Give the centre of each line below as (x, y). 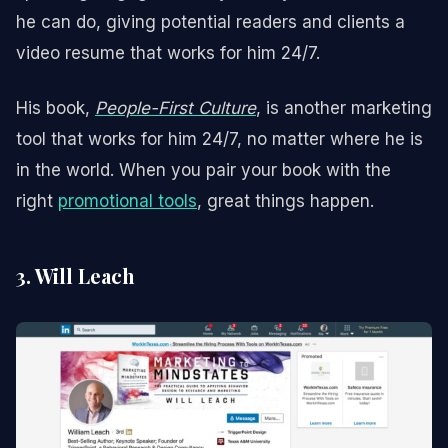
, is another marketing (344, 107)
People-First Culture (175, 107)
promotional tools (127, 200)
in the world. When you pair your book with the (203, 169)
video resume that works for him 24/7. (168, 52)
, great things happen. (285, 200)
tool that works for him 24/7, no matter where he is (219, 138)
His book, (55, 107)
